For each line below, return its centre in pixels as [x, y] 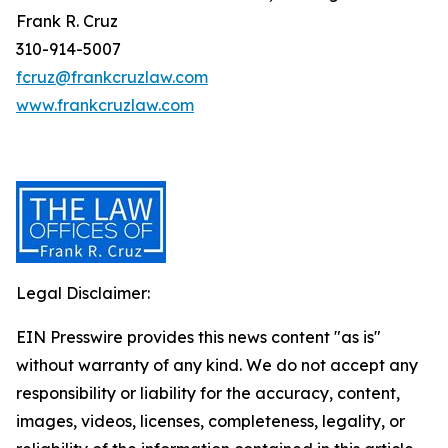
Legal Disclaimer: [83, 293]
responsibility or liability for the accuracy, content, [208, 393]
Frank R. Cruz [67, 21]
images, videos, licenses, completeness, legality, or [210, 421]
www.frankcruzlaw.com [105, 105]
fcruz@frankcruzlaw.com [112, 77]
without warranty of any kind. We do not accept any [217, 365]
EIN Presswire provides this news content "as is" [198, 337]
